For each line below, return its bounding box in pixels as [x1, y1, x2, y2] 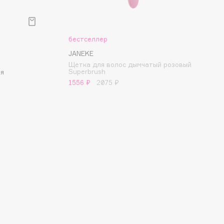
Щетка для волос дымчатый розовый [68, 60, 191, 68]
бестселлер [68, 35, 107, 43]
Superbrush [68, 67, 105, 75]
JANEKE [68, 49, 93, 57]
